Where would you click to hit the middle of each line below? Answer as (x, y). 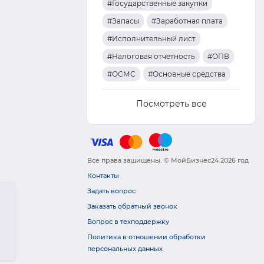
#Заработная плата (187, 21)
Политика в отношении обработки (146, 237)
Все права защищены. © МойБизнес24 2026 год (168, 161)
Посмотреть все (171, 104)
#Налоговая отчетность (151, 56)
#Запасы (123, 21)
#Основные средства (187, 74)
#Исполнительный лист (151, 39)
